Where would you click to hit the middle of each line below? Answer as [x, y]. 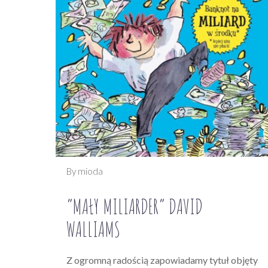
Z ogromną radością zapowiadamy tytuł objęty [162, 260]
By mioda [85, 171]
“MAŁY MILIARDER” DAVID [135, 206]
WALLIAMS [93, 229]
